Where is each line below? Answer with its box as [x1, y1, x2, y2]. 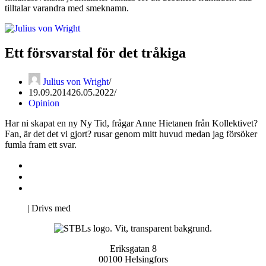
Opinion [28, 98, 59, 109]
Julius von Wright [43, 77, 109, 87]
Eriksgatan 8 [109, 243, 157, 254]
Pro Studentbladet [31, 183, 97, 194]
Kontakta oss [31, 160, 80, 171]
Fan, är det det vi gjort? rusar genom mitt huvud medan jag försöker [5, 129, 257, 140]
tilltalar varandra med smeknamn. [5, 2, 129, 13]
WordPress [73, 203, 113, 214]
